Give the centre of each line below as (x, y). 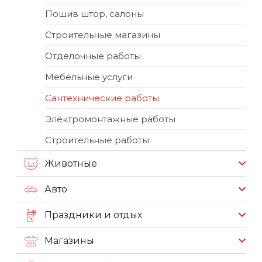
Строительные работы (97, 140)
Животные (71, 163)
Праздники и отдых (93, 215)
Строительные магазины (103, 35)
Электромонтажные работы (110, 119)
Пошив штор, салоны (94, 14)
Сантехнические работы (102, 98)
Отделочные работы (93, 56)
